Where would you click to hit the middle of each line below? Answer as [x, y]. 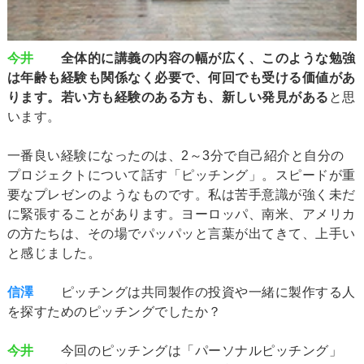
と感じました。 [54, 253]
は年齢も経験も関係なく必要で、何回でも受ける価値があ [181, 77]
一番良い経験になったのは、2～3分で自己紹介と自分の [175, 155]
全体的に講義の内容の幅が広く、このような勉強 [208, 58]
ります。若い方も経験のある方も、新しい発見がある [168, 97]
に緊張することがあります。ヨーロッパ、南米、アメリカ [181, 214]
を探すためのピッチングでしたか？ [114, 311]
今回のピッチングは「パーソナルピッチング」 [188, 350]
